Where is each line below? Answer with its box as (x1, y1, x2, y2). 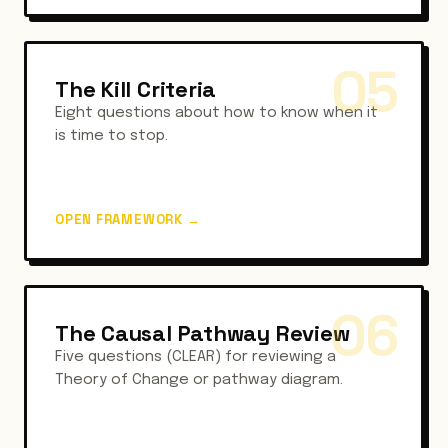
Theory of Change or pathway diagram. (55, 372, 343, 388)
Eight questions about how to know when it (55, 105, 378, 121)
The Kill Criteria (55, 75, 217, 103)
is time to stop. (55, 128, 168, 144)
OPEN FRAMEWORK (55, 211, 187, 228)
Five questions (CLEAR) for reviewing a (55, 349, 336, 365)
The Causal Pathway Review (55, 319, 350, 347)
